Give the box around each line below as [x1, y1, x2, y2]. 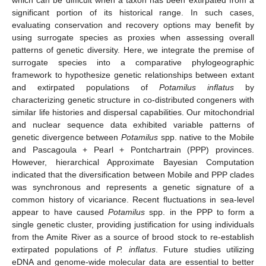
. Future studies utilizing [155, 244, 255, 254]
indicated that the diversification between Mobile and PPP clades [12, 169, 254, 179]
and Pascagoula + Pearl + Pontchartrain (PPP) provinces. [12, 144, 254, 154]
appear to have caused [12, 207, 109, 217]
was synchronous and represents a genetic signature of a [12, 182, 254, 192]
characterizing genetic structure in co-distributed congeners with [12, 94, 254, 104]
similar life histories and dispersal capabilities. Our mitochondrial [12, 107, 254, 117]
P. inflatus [116, 244, 156, 254]
